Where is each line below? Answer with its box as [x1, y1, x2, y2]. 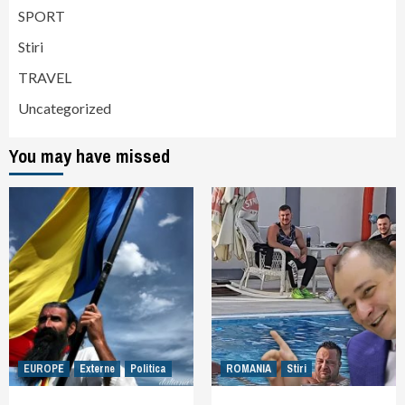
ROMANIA [226, 361, 271, 376]
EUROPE [24, 361, 64, 376]
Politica [130, 361, 166, 376]
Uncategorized [18, 99, 111, 117]
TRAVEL [18, 68, 71, 86]
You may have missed [9, 143, 170, 168]
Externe [80, 361, 115, 376]
